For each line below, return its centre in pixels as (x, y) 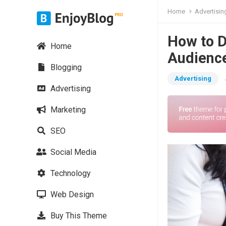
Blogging (65, 67)
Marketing (67, 110)
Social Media (72, 152)
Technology (70, 173)
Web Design (71, 194)
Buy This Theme (78, 216)
